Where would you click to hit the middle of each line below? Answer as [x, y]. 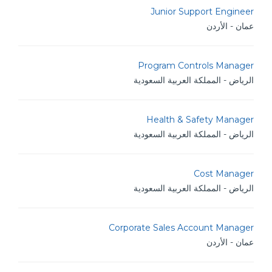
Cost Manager [224, 174]
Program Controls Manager [196, 66]
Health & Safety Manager [200, 120]
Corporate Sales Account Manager [181, 228]
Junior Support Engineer [202, 12]
